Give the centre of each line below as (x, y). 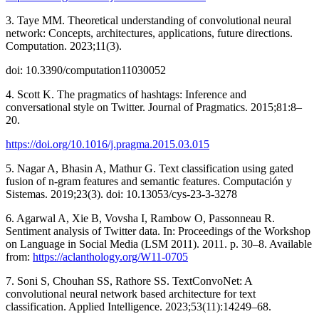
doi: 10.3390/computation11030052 (86, 70)
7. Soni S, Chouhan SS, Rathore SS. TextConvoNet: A (129, 281)
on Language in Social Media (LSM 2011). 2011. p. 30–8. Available (159, 244)
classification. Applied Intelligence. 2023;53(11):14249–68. (138, 306)
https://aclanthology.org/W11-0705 (110, 256)
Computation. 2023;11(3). (64, 46)
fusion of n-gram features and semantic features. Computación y (149, 181)
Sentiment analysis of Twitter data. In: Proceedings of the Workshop (158, 231)
